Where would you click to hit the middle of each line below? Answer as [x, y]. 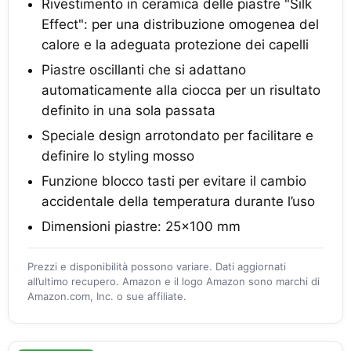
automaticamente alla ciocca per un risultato [181, 90]
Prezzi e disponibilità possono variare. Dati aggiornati [157, 266]
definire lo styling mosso [118, 156]
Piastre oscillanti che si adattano [144, 70]
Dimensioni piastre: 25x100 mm [141, 226]
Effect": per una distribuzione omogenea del [180, 24]
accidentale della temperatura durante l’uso [178, 201]
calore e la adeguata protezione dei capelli [175, 45]
